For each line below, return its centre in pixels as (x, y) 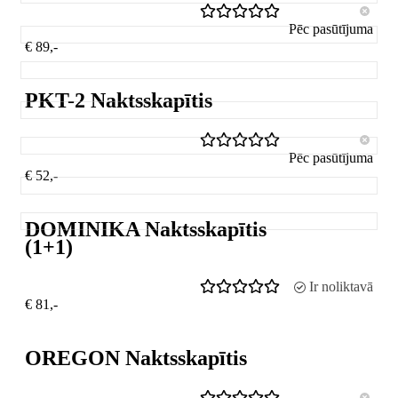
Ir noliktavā (341, 286)
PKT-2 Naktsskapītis (119, 101)
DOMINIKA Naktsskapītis (146, 229)
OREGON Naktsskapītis (136, 358)
